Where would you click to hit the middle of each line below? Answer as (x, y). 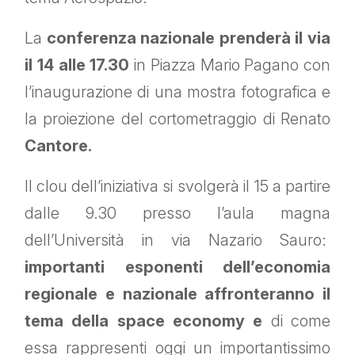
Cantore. (58, 146)
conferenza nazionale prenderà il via (189, 38)
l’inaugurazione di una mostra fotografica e (177, 92)
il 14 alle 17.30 (77, 65)
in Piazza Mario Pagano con (230, 65)
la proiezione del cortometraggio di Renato (177, 119)
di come (297, 321)
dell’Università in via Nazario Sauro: (177, 240)
